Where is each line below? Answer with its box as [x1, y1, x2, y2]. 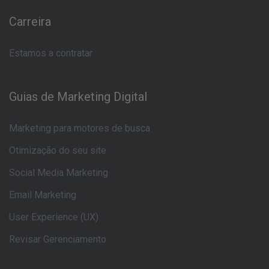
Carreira [9, 14, 51, 29]
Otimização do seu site [9, 144, 106, 156]
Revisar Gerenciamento [9, 233, 106, 245]
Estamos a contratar [9, 47, 92, 59]
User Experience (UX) [9, 211, 98, 223]
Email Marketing [9, 189, 76, 201]
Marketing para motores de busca [9, 122, 150, 134]
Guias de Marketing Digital [9, 89, 147, 104]
